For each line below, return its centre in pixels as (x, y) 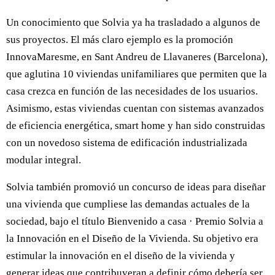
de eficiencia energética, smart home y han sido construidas (136, 126)
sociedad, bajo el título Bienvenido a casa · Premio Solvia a (135, 222)
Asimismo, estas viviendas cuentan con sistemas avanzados (135, 109)
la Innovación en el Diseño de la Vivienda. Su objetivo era (132, 239)
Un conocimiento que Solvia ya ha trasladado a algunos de (133, 23)
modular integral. (44, 160)
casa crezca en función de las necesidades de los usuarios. (132, 91)
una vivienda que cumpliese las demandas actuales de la (128, 204)
